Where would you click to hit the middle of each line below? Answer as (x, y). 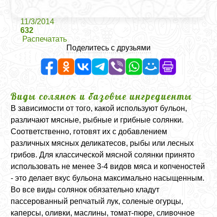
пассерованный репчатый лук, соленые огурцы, (97, 201)
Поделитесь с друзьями (108, 48)
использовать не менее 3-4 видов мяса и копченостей (108, 166)
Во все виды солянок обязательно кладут (85, 190)
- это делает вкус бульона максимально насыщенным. (108, 178)
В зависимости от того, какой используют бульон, (99, 108)
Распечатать (45, 39)
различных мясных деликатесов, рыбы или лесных (102, 143)
